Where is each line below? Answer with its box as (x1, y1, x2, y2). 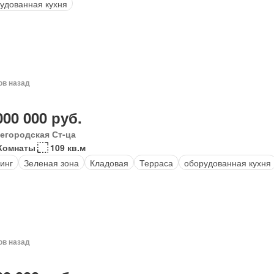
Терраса (139, 156, 173, 169)
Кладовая (89, 156, 128, 169)
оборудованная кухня (183, 156, 271, 169)
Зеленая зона (23, 156, 79, 169)
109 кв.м (50, 141, 86, 154)
